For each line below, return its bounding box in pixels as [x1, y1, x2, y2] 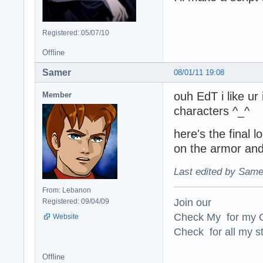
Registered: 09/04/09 [42, 197, 109, 205]
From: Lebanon [42, 186, 91, 194]
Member [42, 90, 72, 99]
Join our [174, 195, 211, 208]
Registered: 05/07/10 [42, 28, 109, 37]
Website [53, 212, 79, 221]
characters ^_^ [174, 104, 249, 117]
